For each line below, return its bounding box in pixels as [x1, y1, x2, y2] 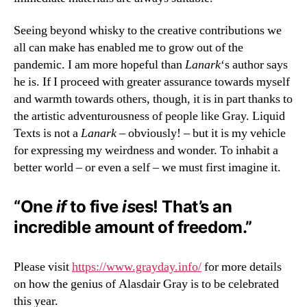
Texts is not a [14, 125, 81, 142]
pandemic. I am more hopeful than [14, 57, 185, 73]
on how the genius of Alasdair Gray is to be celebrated [14, 276, 279, 293]
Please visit [14, 259, 72, 275]
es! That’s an [135, 197, 232, 217]
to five [70, 197, 123, 217]
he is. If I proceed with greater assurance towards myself [14, 74, 290, 90]
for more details [201, 259, 282, 275]
